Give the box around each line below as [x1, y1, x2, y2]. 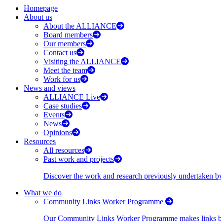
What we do [24, 188, 62, 197]
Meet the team [43, 66, 87, 74]
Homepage [24, 3, 58, 12]
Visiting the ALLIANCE [43, 57, 121, 66]
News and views [24, 83, 75, 92]
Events [43, 110, 65, 119]
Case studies [43, 101, 82, 110]
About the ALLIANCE [43, 21, 116, 30]
